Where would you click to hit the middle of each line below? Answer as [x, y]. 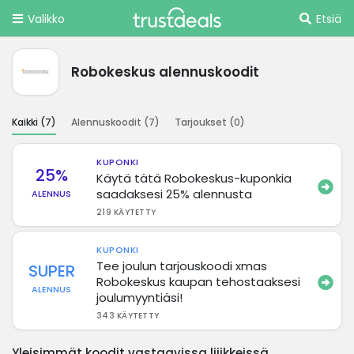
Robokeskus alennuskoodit [165, 72]
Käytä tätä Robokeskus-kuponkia [194, 178]
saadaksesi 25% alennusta [175, 194]
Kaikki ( [28, 122]
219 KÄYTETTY [126, 212]
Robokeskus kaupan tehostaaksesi [199, 281]
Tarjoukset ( [204, 122]
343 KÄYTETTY [128, 315]
